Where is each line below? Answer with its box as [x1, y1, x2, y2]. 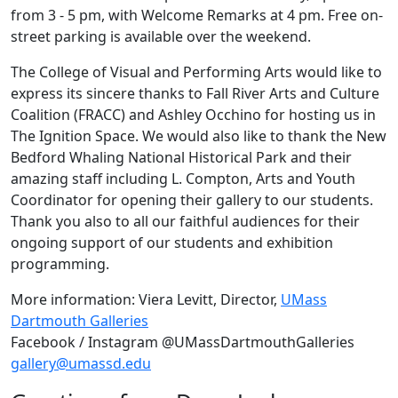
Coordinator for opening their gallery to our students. [11, 190, 373, 211]
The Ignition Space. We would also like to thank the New [11, 126, 386, 147]
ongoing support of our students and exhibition [11, 233, 333, 253]
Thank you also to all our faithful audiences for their [11, 211, 360, 232]
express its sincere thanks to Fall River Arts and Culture [11, 84, 379, 104]
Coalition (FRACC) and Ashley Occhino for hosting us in [11, 105, 376, 125]
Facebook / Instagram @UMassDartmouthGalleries [11, 332, 354, 353]
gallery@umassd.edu [11, 354, 151, 374]
